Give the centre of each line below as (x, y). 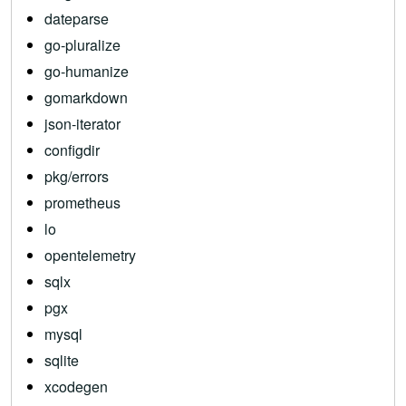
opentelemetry (90, 255)
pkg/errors (77, 176)
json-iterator (82, 124)
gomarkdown (86, 97)
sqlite (62, 360)
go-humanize (87, 71)
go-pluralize (82, 45)
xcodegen (76, 387)
